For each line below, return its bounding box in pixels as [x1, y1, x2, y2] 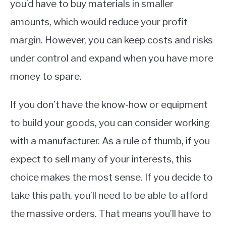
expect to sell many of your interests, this [10, 153, 192, 165]
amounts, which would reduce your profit [10, 16, 188, 28]
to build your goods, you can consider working [10, 117, 210, 129]
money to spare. [10, 71, 82, 83]
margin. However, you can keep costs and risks [10, 34, 213, 46]
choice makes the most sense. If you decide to [10, 172, 213, 184]
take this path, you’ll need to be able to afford [10, 190, 208, 202]
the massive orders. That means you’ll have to [10, 208, 211, 220]
